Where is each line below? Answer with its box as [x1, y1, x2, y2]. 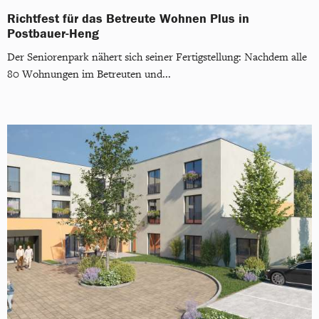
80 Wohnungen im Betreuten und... [7, 68, 171, 82]
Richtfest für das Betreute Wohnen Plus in [7, 11, 249, 25]
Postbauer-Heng [7, 26, 99, 40]
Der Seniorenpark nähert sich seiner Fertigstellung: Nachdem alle [7, 51, 307, 65]
